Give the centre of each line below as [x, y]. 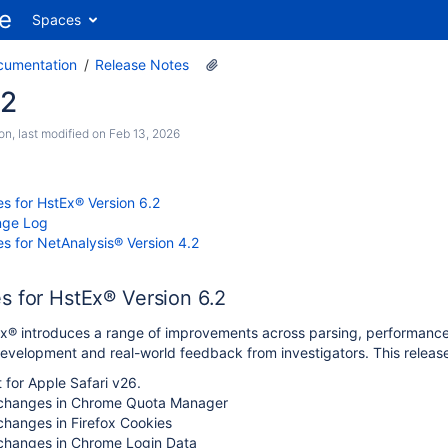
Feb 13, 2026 [144, 133]
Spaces [56, 19]
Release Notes [142, 64]
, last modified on [60, 133]
